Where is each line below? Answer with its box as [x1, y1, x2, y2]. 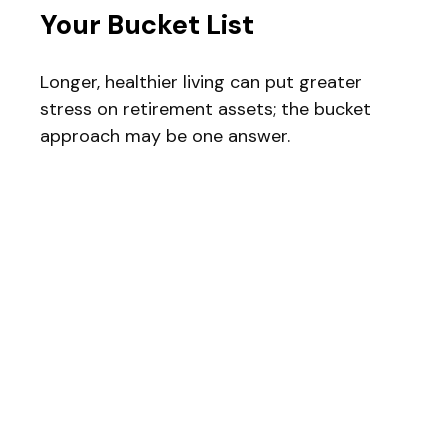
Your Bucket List [40, 7, 254, 43]
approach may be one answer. [40, 124, 290, 149]
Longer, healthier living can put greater [40, 70, 362, 95]
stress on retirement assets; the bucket [40, 97, 371, 122]
